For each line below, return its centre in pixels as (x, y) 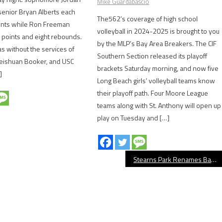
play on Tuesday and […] (134, 117)
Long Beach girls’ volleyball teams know (156, 80)
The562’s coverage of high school (148, 18)
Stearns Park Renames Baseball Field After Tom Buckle (214, 159)
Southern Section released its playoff (152, 55)
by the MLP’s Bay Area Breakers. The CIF (157, 43)
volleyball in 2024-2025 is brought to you (159, 31)
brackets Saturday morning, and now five (158, 68)
